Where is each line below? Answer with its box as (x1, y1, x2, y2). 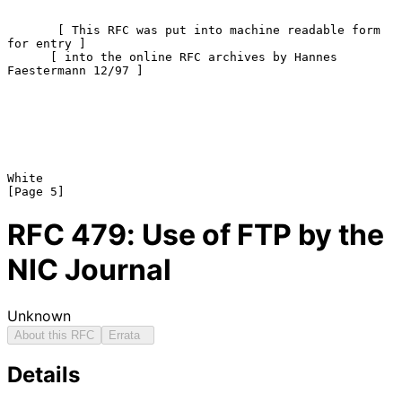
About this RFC (14, 328, 94, 342)
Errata (109, 328, 147, 342)
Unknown (7, 306, 71, 325)
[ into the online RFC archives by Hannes (7, 49, 50, 64)
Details (7, 362, 80, 389)
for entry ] (7, 36, 86, 50)
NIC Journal (7, 252, 171, 288)
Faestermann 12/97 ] (7, 63, 144, 77)
